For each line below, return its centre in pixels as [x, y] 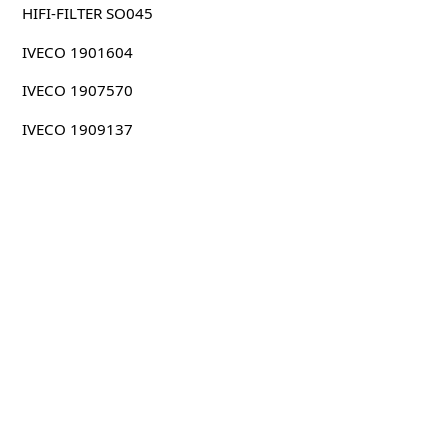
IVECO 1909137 [77, 128]
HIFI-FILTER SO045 [87, 13]
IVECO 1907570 [77, 90]
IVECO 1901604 [77, 51]
